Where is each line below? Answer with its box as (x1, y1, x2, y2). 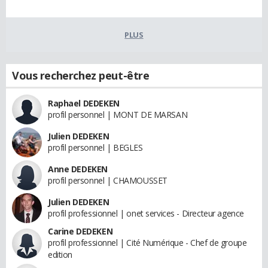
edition (48, 249, 73, 260)
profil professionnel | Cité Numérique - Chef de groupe (48, 237, 247, 248)
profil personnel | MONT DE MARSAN (48, 109, 188, 120)
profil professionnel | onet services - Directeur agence (48, 208, 244, 219)
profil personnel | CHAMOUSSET (48, 175, 167, 186)
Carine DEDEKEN (48, 226, 113, 237)
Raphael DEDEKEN (48, 98, 120, 109)
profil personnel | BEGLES (48, 142, 143, 153)
